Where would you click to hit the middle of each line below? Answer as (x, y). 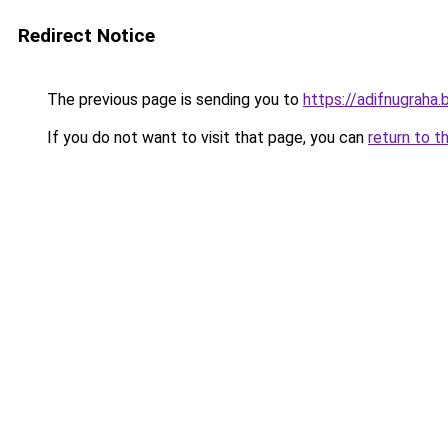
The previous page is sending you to (173, 99)
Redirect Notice (86, 35)
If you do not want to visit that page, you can (205, 137)
